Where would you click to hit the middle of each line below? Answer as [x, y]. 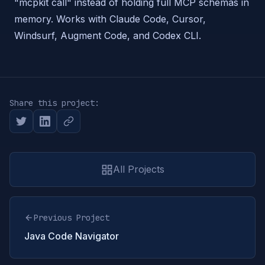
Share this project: [54, 103]
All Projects [138, 169]
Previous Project [72, 218]
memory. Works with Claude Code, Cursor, [110, 19]
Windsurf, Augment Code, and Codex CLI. [108, 35]
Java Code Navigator [72, 236]
